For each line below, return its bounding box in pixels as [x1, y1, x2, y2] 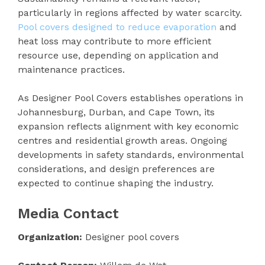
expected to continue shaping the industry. [18, 177, 214, 189]
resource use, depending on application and [18, 50, 219, 61]
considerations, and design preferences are [18, 163, 215, 174]
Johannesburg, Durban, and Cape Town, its [18, 106, 215, 118]
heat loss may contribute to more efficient [18, 35, 211, 47]
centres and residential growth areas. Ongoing [18, 135, 227, 146]
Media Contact [18, 205, 119, 222]
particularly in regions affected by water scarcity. [18, 7, 242, 18]
